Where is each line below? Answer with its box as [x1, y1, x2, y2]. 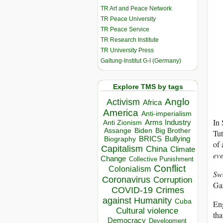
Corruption [153, 175, 192, 185]
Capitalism [101, 143, 143, 154]
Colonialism [109, 165, 151, 174]
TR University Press [101, 46, 154, 54]
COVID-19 [111, 185, 153, 196]
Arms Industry [145, 118, 191, 127]
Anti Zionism [103, 119, 142, 127]
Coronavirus [102, 174, 150, 185]
